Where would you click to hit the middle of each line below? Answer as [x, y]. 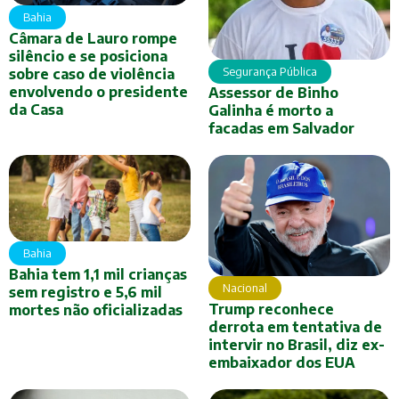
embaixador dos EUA [282, 362]
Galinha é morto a [271, 110]
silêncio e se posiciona [88, 57]
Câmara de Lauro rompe [93, 39]
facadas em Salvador [281, 128]
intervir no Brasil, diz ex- [297, 344]
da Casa [36, 110]
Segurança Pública [270, 71]
